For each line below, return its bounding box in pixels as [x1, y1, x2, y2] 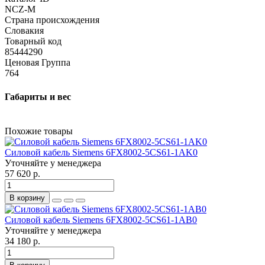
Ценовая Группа [5, 57, 70, 68]
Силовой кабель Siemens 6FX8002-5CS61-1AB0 [5, 214, 197, 225]
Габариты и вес [5, 91, 71, 102]
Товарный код [5, 36, 62, 47]
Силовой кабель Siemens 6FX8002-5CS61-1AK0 [5, 147, 198, 157]
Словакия [5, 25, 44, 36]
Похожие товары [5, 125, 73, 136]
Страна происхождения [5, 15, 99, 25]
